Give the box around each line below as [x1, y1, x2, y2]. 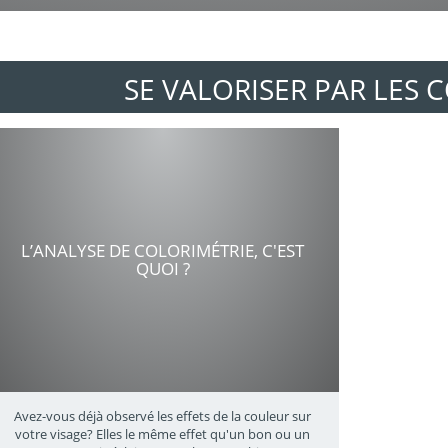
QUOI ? [135, 257, 190, 281]
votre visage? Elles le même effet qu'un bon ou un [15, 425, 311, 444]
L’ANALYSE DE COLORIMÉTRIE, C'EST [21, 239, 305, 263]
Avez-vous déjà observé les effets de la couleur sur [14, 407, 312, 426]
